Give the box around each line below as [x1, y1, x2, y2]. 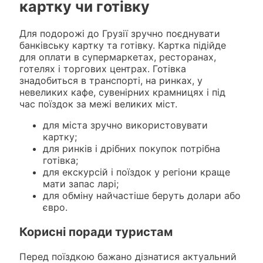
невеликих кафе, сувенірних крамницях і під [19, 86, 225, 98]
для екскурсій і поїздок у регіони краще [42, 166, 230, 178]
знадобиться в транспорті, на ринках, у [19, 74, 203, 86]
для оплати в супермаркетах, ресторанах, [19, 50, 216, 63]
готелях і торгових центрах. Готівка [19, 62, 186, 75]
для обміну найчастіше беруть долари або [42, 189, 241, 201]
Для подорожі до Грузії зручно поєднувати [19, 27, 220, 39]
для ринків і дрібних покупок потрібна [42, 142, 220, 154]
